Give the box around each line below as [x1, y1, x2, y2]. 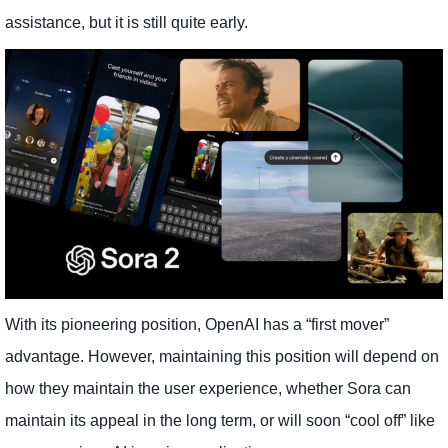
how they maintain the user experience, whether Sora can [5, 379, 411, 397]
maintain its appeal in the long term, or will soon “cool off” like [5, 411, 435, 429]
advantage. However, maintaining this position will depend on [5, 347, 439, 365]
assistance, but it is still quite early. [5, 14, 248, 32]
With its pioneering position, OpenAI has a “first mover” [5, 315, 389, 333]
